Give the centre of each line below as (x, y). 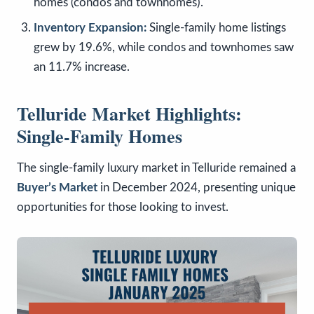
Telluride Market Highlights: (129, 114)
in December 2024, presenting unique (197, 187)
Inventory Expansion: (90, 28)
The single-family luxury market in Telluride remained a (156, 168)
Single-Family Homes (100, 136)
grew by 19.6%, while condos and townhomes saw (164, 47)
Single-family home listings (216, 28)
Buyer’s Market (57, 187)
